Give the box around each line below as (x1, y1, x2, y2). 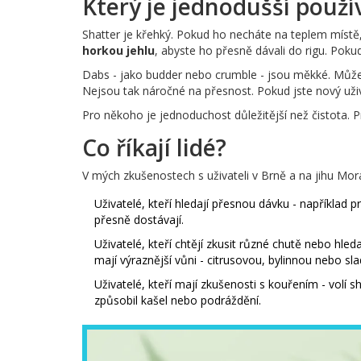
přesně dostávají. (94, 212, 184, 228)
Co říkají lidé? (82, 132, 226, 164)
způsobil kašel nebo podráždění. (94, 293, 261, 309)
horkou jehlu (82, 43, 155, 59)
